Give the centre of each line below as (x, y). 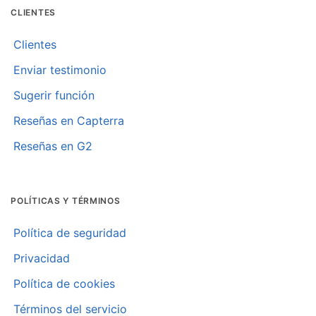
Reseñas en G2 (53, 146)
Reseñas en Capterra (69, 120)
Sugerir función (54, 95)
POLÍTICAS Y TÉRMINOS (66, 200)
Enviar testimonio (60, 69)
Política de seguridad (70, 232)
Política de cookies (65, 283)
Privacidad (42, 258)
